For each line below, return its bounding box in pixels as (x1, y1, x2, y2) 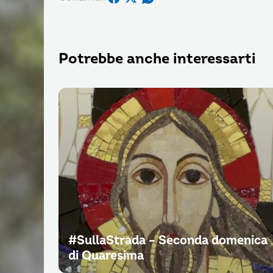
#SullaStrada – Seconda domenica (68, 233, 268, 249)
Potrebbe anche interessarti (58, 50, 256, 68)
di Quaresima (68, 248, 144, 264)
